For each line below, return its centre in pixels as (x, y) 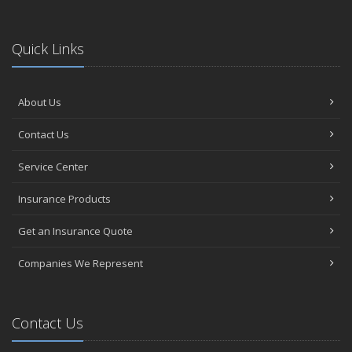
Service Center (53, 166)
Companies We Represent (81, 263)
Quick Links (48, 48)
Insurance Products (64, 198)
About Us (40, 102)
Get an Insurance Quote (75, 231)
